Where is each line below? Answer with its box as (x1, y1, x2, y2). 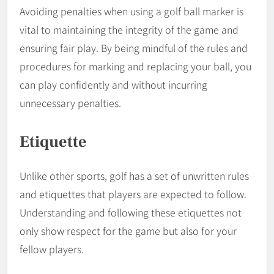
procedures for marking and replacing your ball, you (20, 58, 251, 73)
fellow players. (20, 242, 84, 257)
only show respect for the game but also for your (20, 223, 237, 239)
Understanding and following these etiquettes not (20, 205, 242, 220)
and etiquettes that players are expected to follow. (20, 187, 246, 202)
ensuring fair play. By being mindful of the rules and (20, 40, 248, 55)
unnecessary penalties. (20, 95, 121, 110)
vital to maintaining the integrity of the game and (20, 21, 239, 37)
